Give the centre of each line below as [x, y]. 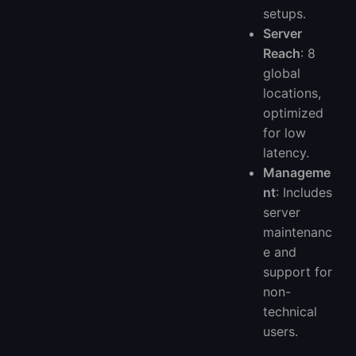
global [282, 73]
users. [281, 331]
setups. [285, 13]
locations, [292, 93]
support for [298, 271]
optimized [294, 112]
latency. [286, 152]
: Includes [304, 192]
